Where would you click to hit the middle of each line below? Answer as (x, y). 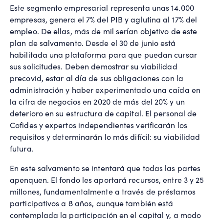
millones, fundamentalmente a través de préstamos (103, 192)
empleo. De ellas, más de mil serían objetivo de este (104, 31)
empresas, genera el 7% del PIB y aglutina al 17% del (104, 20)
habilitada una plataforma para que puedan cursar (103, 55)
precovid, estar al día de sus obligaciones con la (97, 78)
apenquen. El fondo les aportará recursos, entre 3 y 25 (107, 180)
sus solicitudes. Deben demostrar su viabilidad (94, 66)
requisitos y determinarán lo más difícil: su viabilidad (105, 137)
